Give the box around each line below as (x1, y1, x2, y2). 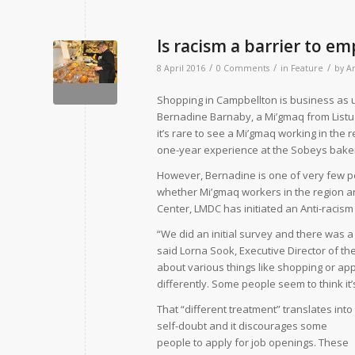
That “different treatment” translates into (157, 302, 353, 317)
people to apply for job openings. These (157, 335, 349, 350)
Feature (291, 63, 323, 74)
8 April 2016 (157, 63, 205, 74)
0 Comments (216, 63, 269, 74)
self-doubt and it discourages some (157, 319, 327, 334)
